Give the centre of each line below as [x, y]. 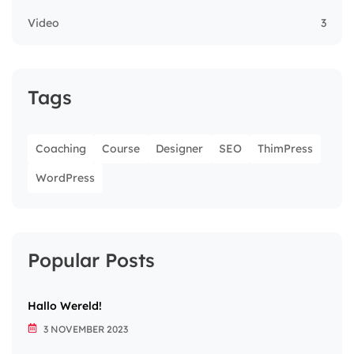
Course [121, 149]
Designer [179, 149]
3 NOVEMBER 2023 [85, 330]
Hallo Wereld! [65, 306]
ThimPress [285, 149]
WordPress [65, 178]
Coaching [61, 149]
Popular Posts [91, 260]
